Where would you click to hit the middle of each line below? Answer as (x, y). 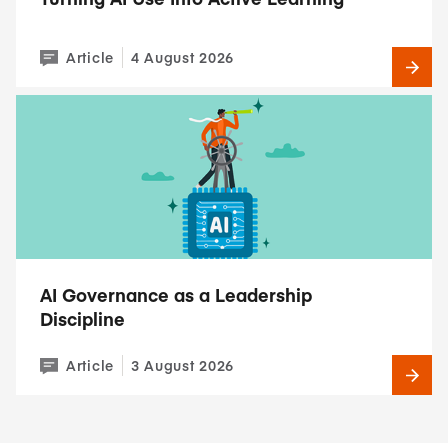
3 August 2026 (182, 365)
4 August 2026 (182, 57)
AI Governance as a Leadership (176, 294)
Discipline (82, 318)
